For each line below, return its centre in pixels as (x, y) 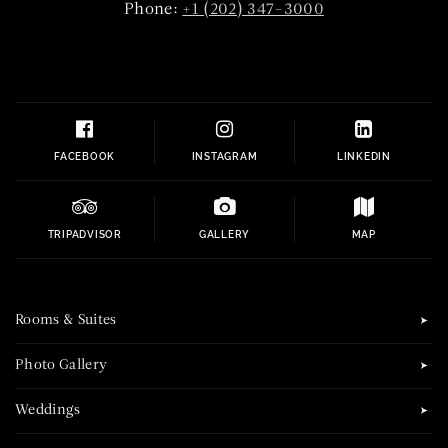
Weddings (48, 411)
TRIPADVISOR (84, 235)
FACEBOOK (85, 157)
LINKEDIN (363, 157)
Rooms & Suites (66, 321)
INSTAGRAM (224, 157)
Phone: (153, 10)
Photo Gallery (61, 366)
